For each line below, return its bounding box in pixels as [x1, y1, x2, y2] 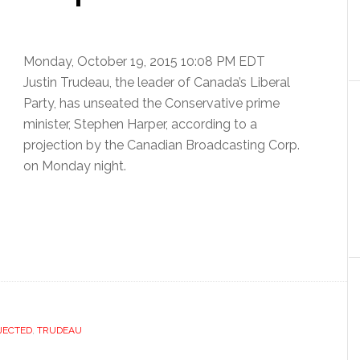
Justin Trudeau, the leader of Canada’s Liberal [23, 74, 290, 90]
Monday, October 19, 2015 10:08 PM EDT [23, 53, 265, 69]
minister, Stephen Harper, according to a [23, 116, 257, 132]
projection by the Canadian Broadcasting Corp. [23, 137, 300, 153]
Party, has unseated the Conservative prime [23, 95, 280, 111]
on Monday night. [23, 157, 126, 174]
